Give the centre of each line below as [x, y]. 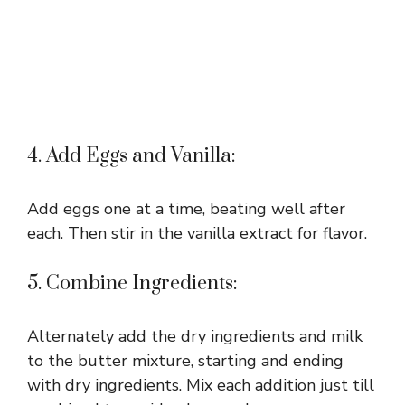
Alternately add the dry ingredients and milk [195, 337]
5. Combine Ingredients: [132, 284]
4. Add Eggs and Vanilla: [132, 156]
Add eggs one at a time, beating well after [186, 209]
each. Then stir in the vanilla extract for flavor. [197, 234]
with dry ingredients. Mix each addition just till [201, 386]
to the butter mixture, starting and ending [185, 361]
